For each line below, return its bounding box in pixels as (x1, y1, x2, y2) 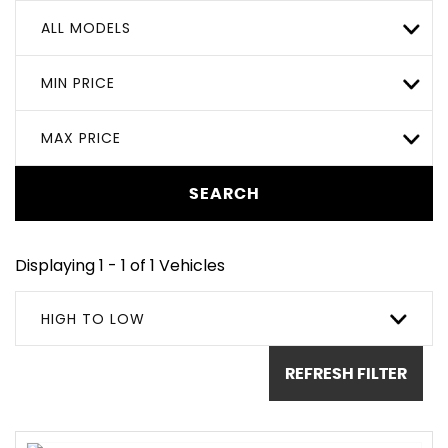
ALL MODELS (41, 18, 131, 38)
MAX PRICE (41, 128, 121, 148)
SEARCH (188, 185, 260, 202)
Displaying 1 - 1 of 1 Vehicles (15, 254, 225, 277)
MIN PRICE (41, 73, 115, 93)
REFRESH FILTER (285, 365, 407, 382)
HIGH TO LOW (41, 309, 145, 329)
